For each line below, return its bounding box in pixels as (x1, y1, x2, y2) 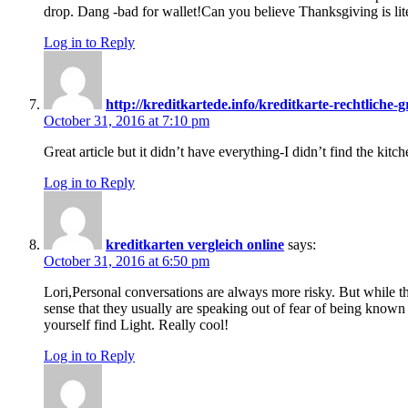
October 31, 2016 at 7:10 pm (44, 113, 209, 129)
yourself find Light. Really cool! (44, 317, 229, 333)
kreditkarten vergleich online (106, 237, 284, 253)
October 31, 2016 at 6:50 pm (44, 253, 209, 270)
